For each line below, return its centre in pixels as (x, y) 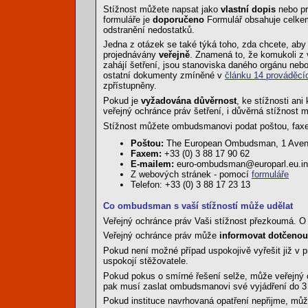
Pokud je (122, 101)
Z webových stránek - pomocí (191, 175)
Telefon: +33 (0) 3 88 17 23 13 (190, 185)
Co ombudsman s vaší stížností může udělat (198, 206)
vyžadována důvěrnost (189, 101)
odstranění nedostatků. (149, 30)
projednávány (131, 55)
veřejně (174, 55)
